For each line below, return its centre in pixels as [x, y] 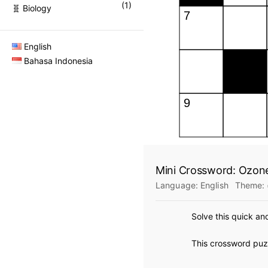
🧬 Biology [32, 8]
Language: [178, 185]
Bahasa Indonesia [59, 60]
